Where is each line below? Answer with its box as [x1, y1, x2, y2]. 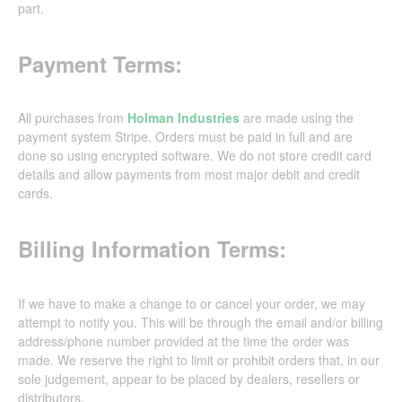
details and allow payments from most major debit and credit [18, 165, 360, 184]
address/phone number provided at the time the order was [18, 332, 349, 351]
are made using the [240, 109, 354, 127]
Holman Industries [127, 109, 240, 127]
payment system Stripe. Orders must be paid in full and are [18, 127, 353, 146]
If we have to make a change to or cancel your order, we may [18, 294, 365, 313]
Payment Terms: [18, 48, 182, 79]
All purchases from [18, 109, 127, 127]
